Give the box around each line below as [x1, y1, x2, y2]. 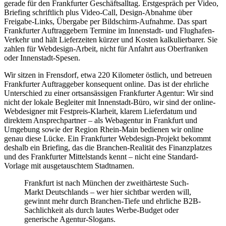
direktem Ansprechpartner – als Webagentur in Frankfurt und [4, 116, 197, 125]
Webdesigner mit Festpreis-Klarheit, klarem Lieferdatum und [4, 107, 197, 116]
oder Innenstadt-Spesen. [4, 53, 80, 63]
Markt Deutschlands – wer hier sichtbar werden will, [24, 188, 191, 197]
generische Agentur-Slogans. [24, 215, 116, 224]
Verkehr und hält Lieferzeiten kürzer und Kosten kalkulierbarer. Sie [4, 35, 217, 44]
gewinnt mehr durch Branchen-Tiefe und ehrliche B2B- [24, 197, 201, 206]
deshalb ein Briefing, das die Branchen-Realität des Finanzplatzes [4, 143, 212, 152]
